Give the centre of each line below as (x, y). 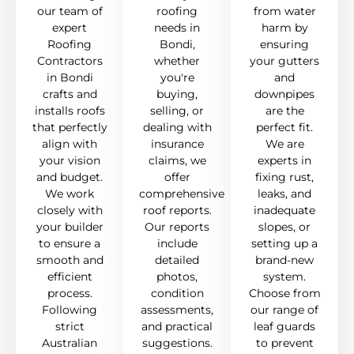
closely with (70, 211)
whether (177, 61)
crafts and (70, 94)
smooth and (70, 260)
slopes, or (284, 227)
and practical (177, 327)
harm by (284, 28)
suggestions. (177, 343)
